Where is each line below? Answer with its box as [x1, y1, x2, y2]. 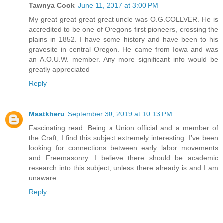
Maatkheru [29, 110, 65, 118]
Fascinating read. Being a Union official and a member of [29, 123, 218, 132]
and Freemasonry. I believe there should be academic [29, 153, 218, 162]
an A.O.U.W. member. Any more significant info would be [29, 55, 218, 63]
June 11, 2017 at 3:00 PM [78, 1, 158, 9]
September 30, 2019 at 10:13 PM [68, 110, 172, 118]
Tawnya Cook [29, 1, 75, 9]
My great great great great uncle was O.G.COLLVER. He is [29, 15, 218, 23]
